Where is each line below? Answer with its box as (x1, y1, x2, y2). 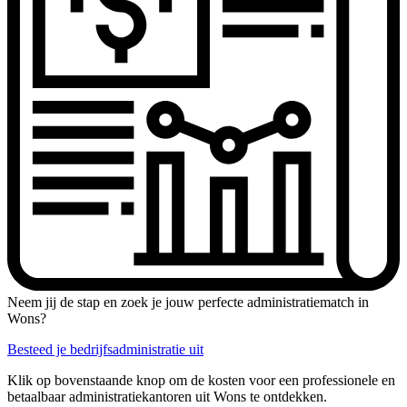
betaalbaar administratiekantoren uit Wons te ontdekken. (7, 388, 327, 404)
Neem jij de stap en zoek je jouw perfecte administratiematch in (7, 293, 369, 310)
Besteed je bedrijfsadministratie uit (7, 341, 203, 357)
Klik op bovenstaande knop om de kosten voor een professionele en (7, 372, 395, 388)
